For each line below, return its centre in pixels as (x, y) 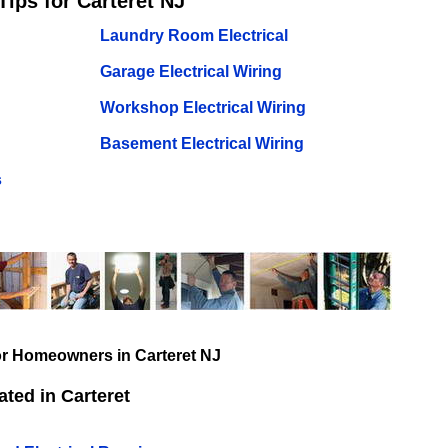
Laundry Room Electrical (193, 35)
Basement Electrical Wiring (201, 143)
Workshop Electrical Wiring (202, 107)
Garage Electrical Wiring (190, 71)
